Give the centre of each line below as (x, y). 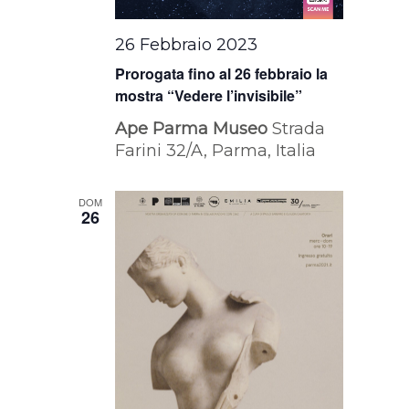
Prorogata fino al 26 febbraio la (222, 73)
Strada (299, 128)
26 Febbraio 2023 (187, 44)
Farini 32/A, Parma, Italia (216, 150)
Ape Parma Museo (194, 128)
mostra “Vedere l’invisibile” (209, 95)
